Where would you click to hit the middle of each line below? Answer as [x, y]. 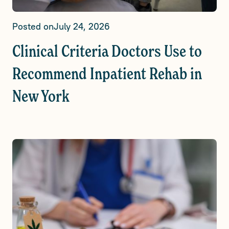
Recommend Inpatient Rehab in [107, 74]
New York [41, 97]
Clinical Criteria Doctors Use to [107, 52]
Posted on [33, 26]
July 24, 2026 [82, 26]
